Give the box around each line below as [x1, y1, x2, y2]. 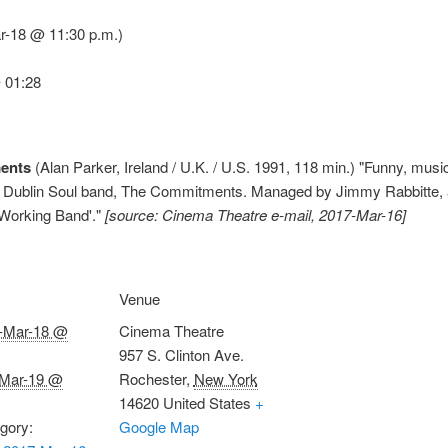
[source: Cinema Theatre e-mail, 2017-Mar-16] [105, 203, 406, 225]
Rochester [118, 367, 186, 389]
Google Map [118, 415, 199, 437]
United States [162, 391, 251, 413]
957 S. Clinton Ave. [118, 343, 244, 365]
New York [193, 367, 258, 389]
